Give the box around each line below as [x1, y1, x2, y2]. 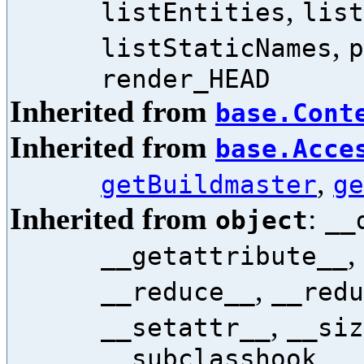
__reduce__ [101, 277, 255, 306]
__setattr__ [101, 313, 271, 342]
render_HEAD [101, 64, 271, 93]
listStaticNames [101, 33, 332, 63]
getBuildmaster [101, 170, 317, 199]
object [215, 206, 308, 235]
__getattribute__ [101, 241, 348, 271]
